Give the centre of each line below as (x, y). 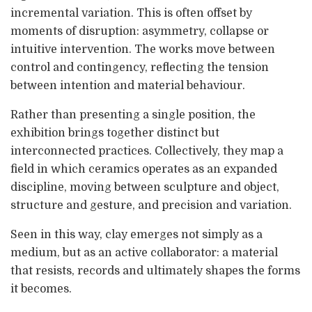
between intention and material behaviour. (128, 86)
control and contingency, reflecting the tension (140, 68)
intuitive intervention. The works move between (143, 50)
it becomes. (41, 289)
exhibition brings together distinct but (115, 133)
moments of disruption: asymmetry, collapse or (140, 32)
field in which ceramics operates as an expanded (144, 170)
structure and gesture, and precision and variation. (151, 206)
